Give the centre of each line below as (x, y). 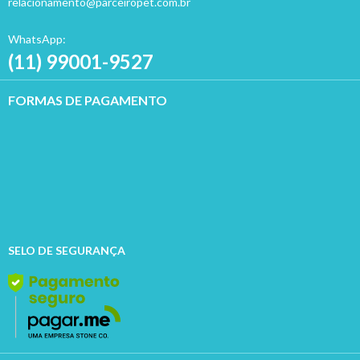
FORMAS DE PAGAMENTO (88, 100)
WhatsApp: (37, 39)
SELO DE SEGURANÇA (67, 250)
